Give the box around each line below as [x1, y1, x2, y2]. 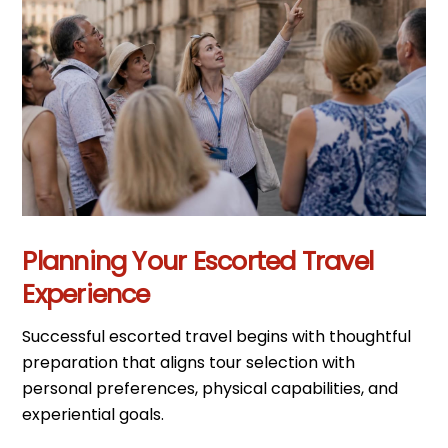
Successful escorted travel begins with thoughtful [22, 324, 412, 348]
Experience [22, 275, 150, 312]
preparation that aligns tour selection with [22, 350, 356, 374]
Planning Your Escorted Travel [22, 242, 374, 279]
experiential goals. [22, 402, 165, 426]
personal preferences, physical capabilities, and [22, 376, 399, 400]
